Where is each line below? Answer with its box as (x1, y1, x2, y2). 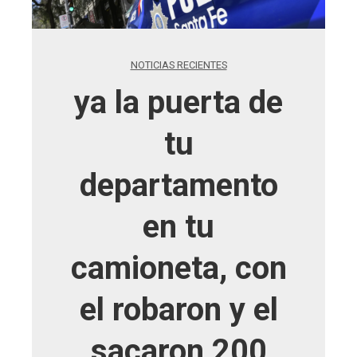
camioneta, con (70, 249, 287, 287)
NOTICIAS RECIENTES (130, 59, 227, 71)
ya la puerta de (74, 84, 283, 121)
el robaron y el (79, 291, 278, 328)
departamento (79, 167, 278, 204)
